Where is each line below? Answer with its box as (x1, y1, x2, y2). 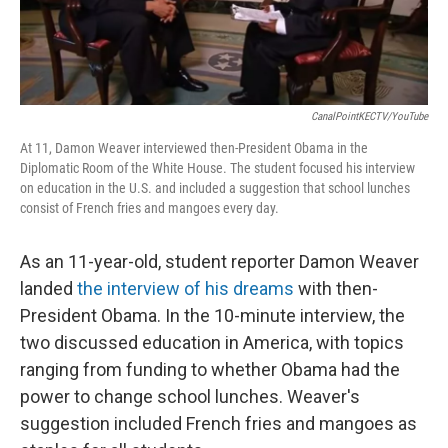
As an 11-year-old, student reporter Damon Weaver (20, 251, 419, 273)
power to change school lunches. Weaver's (20, 386, 360, 408)
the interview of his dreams (77, 278, 294, 300)
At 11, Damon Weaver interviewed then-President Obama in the (20, 140, 368, 157)
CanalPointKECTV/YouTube (311, 110, 428, 124)
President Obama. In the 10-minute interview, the (20, 305, 405, 327)
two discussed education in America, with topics (20, 332, 404, 354)
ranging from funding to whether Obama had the (20, 359, 400, 381)
